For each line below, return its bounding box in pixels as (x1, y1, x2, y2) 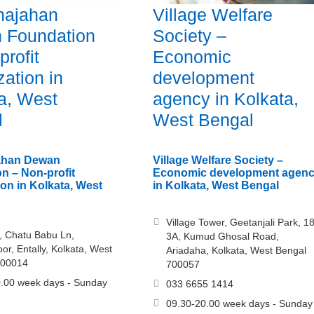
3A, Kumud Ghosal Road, (165, 231, 279, 243)
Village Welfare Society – (152, 154, 283, 167)
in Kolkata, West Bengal (152, 179, 279, 192)
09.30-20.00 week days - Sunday (165, 298, 313, 310)
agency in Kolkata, (152, 89, 299, 109)
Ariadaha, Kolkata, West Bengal (165, 245, 306, 257)
